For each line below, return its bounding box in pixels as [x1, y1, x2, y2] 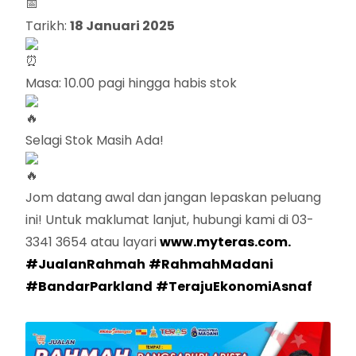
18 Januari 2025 [70, 17, 176, 36]
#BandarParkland [25, 277, 153, 296]
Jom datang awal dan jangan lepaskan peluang [25, 188, 322, 207]
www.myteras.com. [160, 233, 292, 252]
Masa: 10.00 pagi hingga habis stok [25, 74, 238, 93]
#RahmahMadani [149, 255, 274, 274]
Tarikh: [25, 17, 71, 36]
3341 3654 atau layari [25, 233, 161, 252]
